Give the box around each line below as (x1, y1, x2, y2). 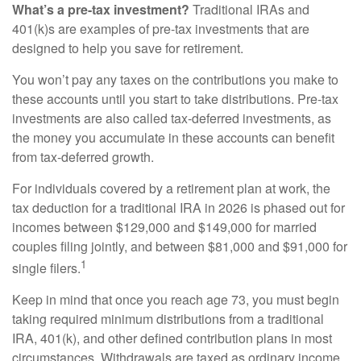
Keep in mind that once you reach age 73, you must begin (12, 290, 339, 309)
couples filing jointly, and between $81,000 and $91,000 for (12, 237, 347, 255)
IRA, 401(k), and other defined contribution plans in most (12, 329, 332, 348)
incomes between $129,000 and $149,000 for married (12, 218, 317, 236)
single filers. (12, 259, 81, 278)
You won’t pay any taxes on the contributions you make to (12, 70, 338, 89)
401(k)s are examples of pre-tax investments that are (12, 19, 309, 38)
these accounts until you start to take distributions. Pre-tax (12, 89, 338, 108)
